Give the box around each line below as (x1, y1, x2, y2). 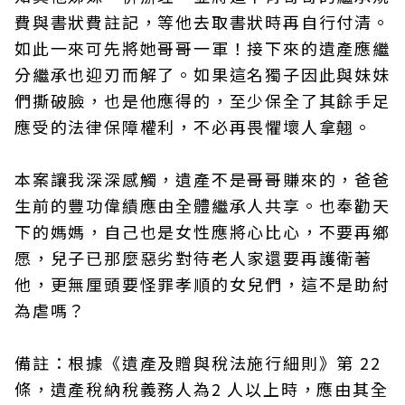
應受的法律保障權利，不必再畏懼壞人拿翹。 (14, 115, 372, 138)
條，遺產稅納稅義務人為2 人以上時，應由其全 (14, 377, 389, 400)
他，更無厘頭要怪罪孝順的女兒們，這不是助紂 (14, 272, 391, 296)
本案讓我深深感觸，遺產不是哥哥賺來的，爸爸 (14, 167, 391, 191)
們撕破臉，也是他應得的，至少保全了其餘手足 (14, 89, 391, 112)
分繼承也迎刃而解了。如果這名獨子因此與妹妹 (14, 62, 391, 86)
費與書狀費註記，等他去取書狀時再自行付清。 (14, 10, 391, 33)
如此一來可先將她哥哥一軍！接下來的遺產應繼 (14, 36, 391, 60)
